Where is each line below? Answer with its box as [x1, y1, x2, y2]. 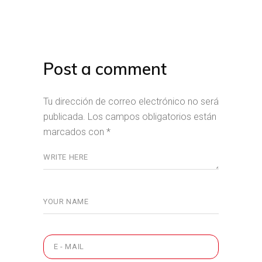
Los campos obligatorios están [88, 111, 216, 122]
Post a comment [43, 58, 167, 79]
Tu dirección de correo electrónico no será [43, 95, 219, 107]
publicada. [43, 111, 85, 122]
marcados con [43, 126, 106, 137]
